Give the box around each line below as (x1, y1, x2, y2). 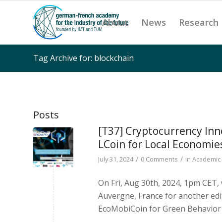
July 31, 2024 (98, 155, 133, 164)
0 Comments (141, 155, 178, 164)
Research (178, 16, 219, 28)
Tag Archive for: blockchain (33, 53, 134, 63)
